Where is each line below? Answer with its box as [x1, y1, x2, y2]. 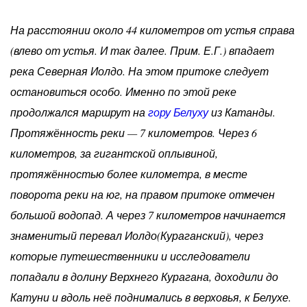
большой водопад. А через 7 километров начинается [10, 207, 286, 222]
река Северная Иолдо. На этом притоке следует [10, 63, 269, 78]
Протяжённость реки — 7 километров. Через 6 [10, 125, 257, 140]
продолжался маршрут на [10, 104, 148, 119]
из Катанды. [208, 104, 275, 119]
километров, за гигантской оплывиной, [10, 145, 218, 160]
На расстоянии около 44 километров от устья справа [10, 22, 295, 37]
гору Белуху [148, 104, 208, 119]
